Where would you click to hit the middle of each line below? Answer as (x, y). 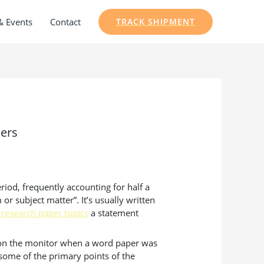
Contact (65, 22)
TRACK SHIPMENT (156, 21)
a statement (114, 212)
